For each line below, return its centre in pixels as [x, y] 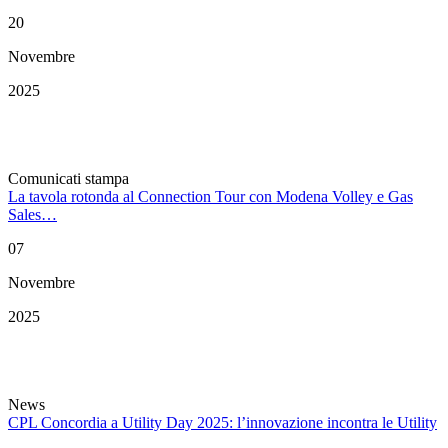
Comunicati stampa [68, 179]
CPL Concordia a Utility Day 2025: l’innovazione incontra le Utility [222, 423]
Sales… [32, 215]
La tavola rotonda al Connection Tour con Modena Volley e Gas [210, 197]
